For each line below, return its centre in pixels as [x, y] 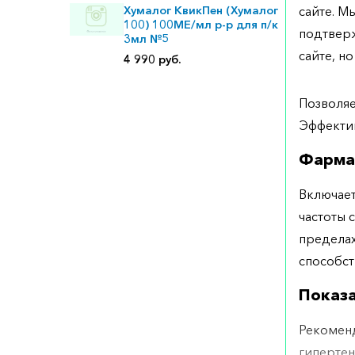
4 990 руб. [152, 60]
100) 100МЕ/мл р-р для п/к [201, 25]
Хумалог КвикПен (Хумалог [201, 11]
